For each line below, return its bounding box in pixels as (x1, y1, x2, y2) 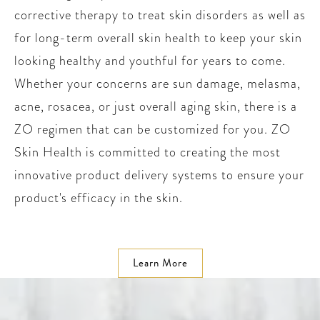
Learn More (132, 255, 188, 271)
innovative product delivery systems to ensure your (14, 166, 304, 184)
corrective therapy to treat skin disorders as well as (14, 6, 306, 24)
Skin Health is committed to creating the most (14, 143, 281, 161)
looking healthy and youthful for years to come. (14, 51, 286, 70)
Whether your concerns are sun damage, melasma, (14, 74, 301, 93)
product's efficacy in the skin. (14, 189, 183, 207)
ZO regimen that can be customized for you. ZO (14, 120, 291, 139)
